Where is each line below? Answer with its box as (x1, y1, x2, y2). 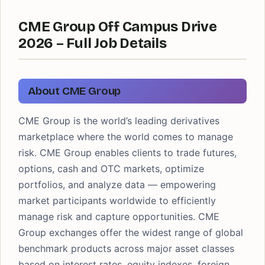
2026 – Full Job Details (18, 35, 167, 51)
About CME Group (28, 84, 121, 98)
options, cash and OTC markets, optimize (18, 163, 204, 174)
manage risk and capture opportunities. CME (18, 211, 219, 222)
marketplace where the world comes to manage (18, 131, 233, 143)
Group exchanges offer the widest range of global (18, 227, 243, 238)
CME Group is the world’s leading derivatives (18, 115, 219, 127)
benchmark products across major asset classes (18, 243, 234, 254)
